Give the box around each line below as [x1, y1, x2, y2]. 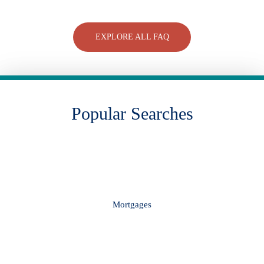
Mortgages [113, 200, 151, 209]
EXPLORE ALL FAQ [95, 32, 169, 41]
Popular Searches [71, 104, 193, 123]
